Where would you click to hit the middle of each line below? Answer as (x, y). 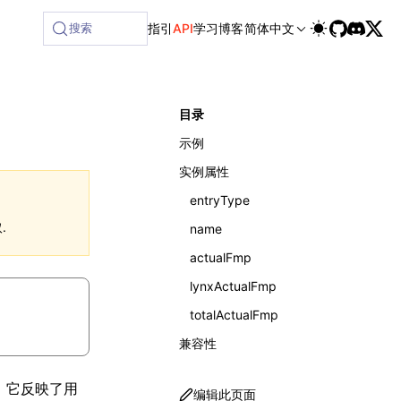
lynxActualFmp (233, 286)
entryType (220, 200)
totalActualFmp (234, 315)
